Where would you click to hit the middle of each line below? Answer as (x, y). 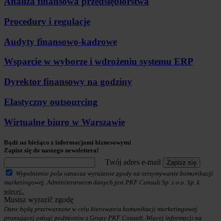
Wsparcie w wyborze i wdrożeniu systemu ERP (99, 62)
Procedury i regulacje (47, 22)
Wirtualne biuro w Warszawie (64, 122)
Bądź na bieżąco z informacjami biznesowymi (68, 142)
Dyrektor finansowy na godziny (68, 82)
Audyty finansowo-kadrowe (60, 41)
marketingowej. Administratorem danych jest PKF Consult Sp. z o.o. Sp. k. (103, 182)
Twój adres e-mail (133, 162)
